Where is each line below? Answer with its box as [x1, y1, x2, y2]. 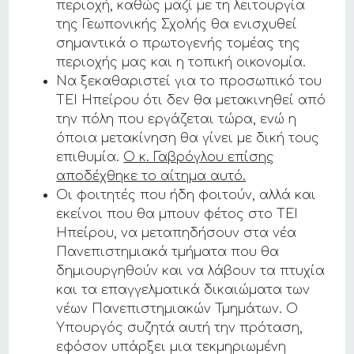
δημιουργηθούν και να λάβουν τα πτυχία [56, 264, 326, 279]
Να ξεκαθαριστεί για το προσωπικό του [56, 74, 322, 89]
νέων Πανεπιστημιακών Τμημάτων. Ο [56, 302, 299, 317]
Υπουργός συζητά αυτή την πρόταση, [56, 321, 303, 336]
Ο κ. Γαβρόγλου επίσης [123, 150, 275, 165]
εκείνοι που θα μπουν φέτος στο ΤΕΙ [56, 207, 299, 222]
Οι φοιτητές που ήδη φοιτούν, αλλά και [56, 188, 317, 203]
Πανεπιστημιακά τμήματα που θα [56, 245, 280, 260]
